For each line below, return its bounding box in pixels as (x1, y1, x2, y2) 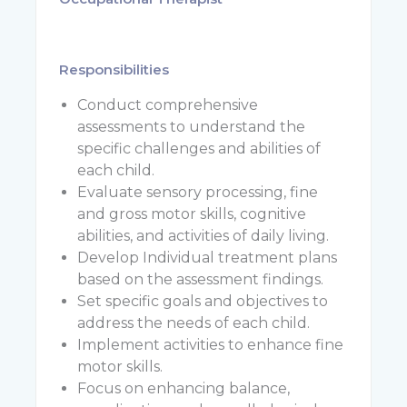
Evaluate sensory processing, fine (76, 184, 318, 201)
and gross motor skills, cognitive (76, 205, 306, 223)
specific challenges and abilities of (76, 140, 321, 157)
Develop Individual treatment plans (76, 249, 337, 266)
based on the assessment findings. (76, 271, 323, 288)
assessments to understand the (76, 118, 305, 135)
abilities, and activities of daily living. (76, 227, 329, 244)
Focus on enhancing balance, (76, 380, 290, 397)
